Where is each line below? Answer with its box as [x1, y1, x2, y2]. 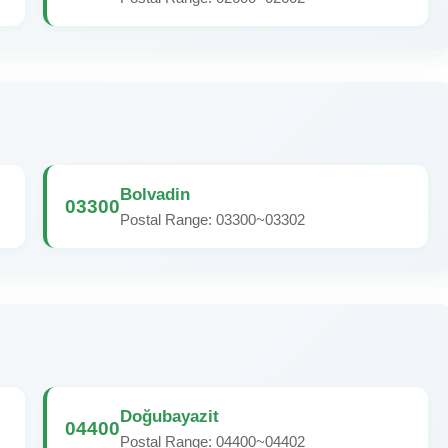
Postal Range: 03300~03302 [120, 211, 305, 228]
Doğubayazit [120, 406, 219, 426]
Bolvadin [120, 184, 190, 204]
